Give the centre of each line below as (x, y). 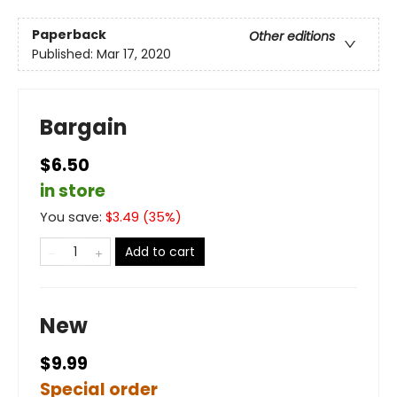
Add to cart (160, 252)
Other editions (292, 36)
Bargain (84, 128)
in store (73, 191)
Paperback (69, 34)
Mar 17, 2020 (134, 54)
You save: (73, 218)
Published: (64, 54)
